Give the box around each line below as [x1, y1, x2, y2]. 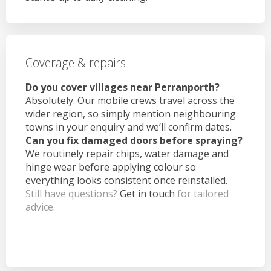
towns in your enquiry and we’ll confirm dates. [25, 120, 232, 134]
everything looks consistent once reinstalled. [25, 173, 227, 187]
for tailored [175, 186, 229, 200]
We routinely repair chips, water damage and [25, 146, 229, 160]
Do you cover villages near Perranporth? [25, 80, 220, 94]
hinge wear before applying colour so [25, 160, 196, 174]
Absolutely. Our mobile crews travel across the [25, 93, 235, 107]
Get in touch [120, 186, 175, 200]
